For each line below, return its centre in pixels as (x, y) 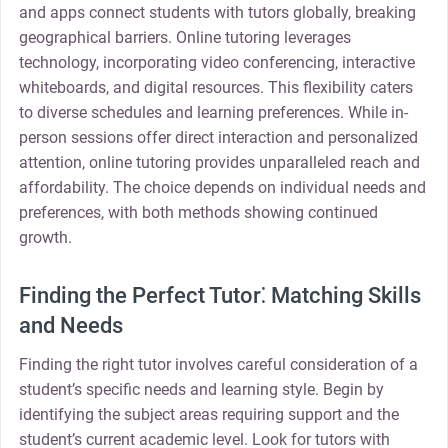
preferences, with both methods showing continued (198, 212)
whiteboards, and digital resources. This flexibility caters (215, 87)
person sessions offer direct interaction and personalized (218, 137)
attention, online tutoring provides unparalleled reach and (219, 162)
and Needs (70, 326)
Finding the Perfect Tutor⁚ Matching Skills (219, 296)
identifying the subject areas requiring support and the (208, 415)
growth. (45, 237)
